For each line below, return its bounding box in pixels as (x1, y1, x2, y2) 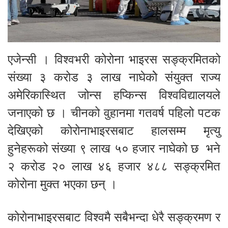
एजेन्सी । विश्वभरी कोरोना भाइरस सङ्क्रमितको (8, 52, 220, 66)
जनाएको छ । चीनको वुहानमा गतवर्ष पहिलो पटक (8, 105, 220, 120)
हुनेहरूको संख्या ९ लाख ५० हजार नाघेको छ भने (8, 141, 220, 155)
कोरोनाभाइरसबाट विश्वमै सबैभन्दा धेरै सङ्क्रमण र (8, 210, 220, 224)
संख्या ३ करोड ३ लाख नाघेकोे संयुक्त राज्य (8, 70, 220, 84)
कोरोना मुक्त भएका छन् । (8, 177, 117, 191)
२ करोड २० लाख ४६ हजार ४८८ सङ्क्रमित (8, 159, 220, 173)
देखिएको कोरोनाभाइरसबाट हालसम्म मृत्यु (8, 123, 220, 137)
